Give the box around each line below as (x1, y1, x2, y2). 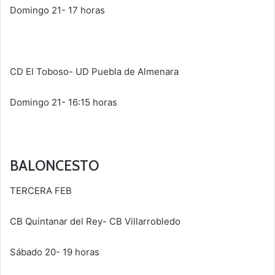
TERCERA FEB (10, 184, 72, 196)
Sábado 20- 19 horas (10, 246, 99, 258)
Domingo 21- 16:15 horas (10, 96, 117, 109)
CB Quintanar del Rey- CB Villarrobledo (10, 215, 180, 227)
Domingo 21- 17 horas (10, 4, 105, 17)
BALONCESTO (10, 157, 99, 175)
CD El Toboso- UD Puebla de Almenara (10, 66, 179, 78)
